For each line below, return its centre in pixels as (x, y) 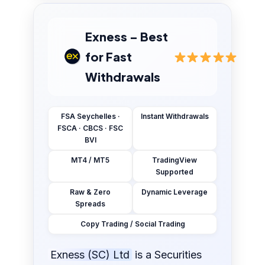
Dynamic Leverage (175, 192)
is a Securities (167, 255)
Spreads (91, 204)
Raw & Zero (91, 192)
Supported (175, 172)
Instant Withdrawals (174, 117)
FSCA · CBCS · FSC (91, 128)
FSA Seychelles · (90, 117)
